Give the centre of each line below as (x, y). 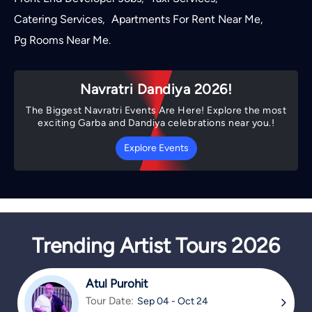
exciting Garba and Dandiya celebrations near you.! (156, 123)
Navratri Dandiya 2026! (156, 89)
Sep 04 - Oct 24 (173, 301)
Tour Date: (110, 301)
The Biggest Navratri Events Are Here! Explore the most (156, 110)
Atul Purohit (117, 283)
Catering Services (58, 19)
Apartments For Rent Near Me (186, 19)
